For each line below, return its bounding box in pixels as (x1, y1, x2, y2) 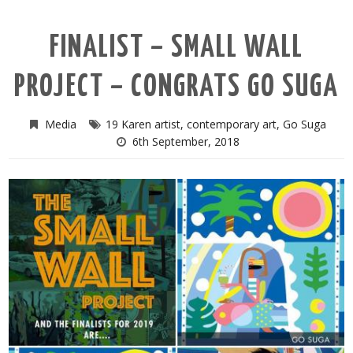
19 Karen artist (106, 116, 180, 132)
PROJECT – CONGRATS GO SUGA (14, 72, 339, 102)
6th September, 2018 (132, 133, 240, 149)
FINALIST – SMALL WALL (50, 33, 303, 63)
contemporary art (187, 116, 277, 132)
